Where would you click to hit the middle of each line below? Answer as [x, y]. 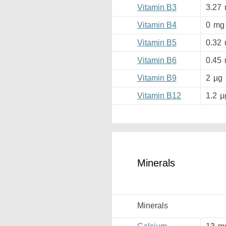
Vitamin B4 [157, 25]
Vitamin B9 [157, 78]
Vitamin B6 [157, 60]
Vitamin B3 [157, 7]
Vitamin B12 [159, 96]
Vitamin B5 [157, 43]
